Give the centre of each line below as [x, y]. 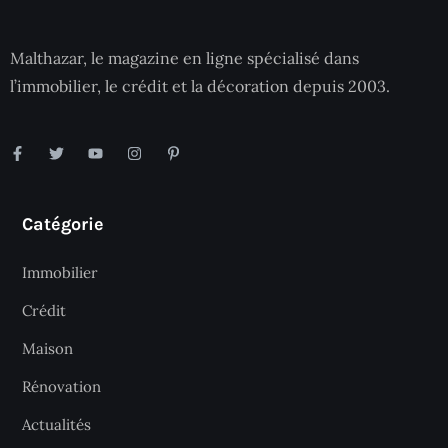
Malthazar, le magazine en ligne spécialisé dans [184, 58]
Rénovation [61, 387]
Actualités [56, 425]
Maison [47, 349]
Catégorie [63, 224]
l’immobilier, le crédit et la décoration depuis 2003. [200, 86]
